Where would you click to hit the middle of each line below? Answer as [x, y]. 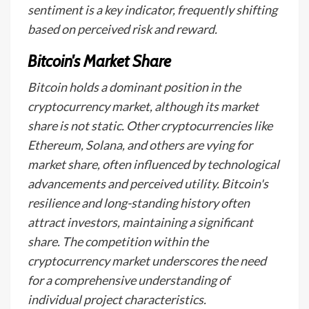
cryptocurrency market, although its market [143, 106]
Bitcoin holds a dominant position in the [134, 87]
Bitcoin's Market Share [99, 61]
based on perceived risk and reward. [122, 29]
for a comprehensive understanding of [129, 280]
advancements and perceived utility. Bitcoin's [148, 183]
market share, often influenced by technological [153, 164]
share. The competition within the [118, 241]
